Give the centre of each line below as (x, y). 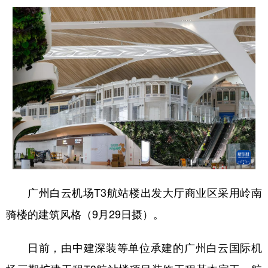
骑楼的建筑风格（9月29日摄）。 (85, 214)
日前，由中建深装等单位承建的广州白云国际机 (145, 247)
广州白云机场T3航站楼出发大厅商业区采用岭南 (145, 192)
